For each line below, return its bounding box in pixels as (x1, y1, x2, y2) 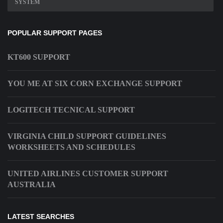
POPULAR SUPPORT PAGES (7, 29, 102, 37)
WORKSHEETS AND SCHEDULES (7, 143, 135, 152)
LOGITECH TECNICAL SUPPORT (7, 106, 135, 114)
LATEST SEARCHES (7, 213, 74, 221)
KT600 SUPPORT (7, 53, 70, 62)
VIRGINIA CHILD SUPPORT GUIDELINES (7, 132, 166, 141)
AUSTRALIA (7, 180, 56, 189)
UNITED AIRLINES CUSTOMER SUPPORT (7, 169, 168, 178)
